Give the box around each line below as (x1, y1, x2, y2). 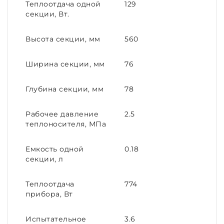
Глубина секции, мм (25, 85, 103, 93)
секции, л (25, 155, 63, 163)
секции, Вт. (25, 10, 69, 18)
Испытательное (25, 215, 86, 223)
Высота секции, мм (25, 35, 100, 43)
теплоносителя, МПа (25, 120, 106, 128)
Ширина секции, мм (25, 60, 105, 68)
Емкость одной (25, 145, 84, 153)
